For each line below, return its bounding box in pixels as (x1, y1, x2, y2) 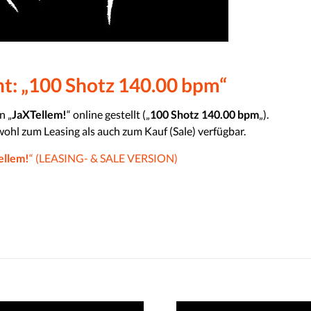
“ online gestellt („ (67, 108, 151, 121)
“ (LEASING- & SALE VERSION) (29, 151, 178, 165)
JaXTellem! (12, 108, 67, 121)
